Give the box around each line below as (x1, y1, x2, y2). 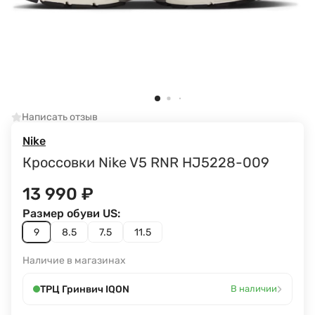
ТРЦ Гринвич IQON (40, 283, 129, 295)
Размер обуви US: (22, 207, 120, 221)
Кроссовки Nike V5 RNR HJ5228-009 (22, 154, 269, 172)
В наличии (231, 283, 277, 295)
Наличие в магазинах (22, 255, 126, 267)
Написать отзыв (21, 110, 98, 123)
